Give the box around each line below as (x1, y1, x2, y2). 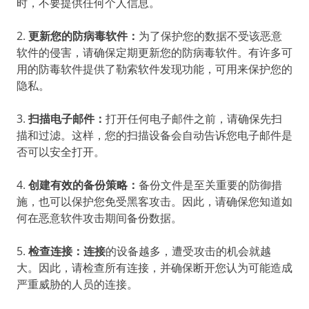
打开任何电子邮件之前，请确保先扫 (106, 110, 282, 126)
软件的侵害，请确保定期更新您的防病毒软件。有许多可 (17, 44, 292, 60)
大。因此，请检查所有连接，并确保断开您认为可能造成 (17, 259, 292, 275)
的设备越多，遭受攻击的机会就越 (106, 243, 271, 259)
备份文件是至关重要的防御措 (139, 177, 282, 192)
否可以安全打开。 (17, 143, 108, 159)
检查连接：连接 (28, 243, 106, 259)
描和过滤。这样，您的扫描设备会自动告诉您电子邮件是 (17, 127, 292, 143)
